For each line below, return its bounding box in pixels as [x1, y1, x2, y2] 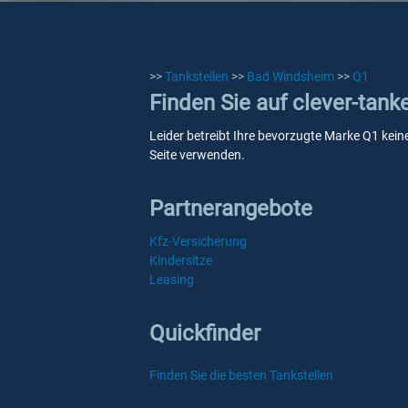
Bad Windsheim [247, 69, 334, 84]
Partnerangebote [149, 196, 312, 221]
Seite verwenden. [149, 148, 245, 162]
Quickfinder [149, 321, 260, 346]
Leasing [149, 272, 194, 287]
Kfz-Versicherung [149, 234, 247, 249]
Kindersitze [149, 253, 212, 268]
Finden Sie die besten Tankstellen [149, 368, 333, 382]
